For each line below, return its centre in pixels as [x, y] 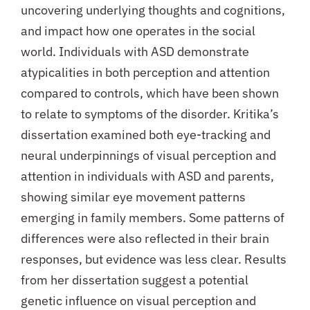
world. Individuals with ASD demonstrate [135, 52]
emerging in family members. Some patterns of [152, 218]
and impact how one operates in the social [138, 31]
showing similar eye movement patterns [133, 197]
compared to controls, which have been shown [149, 93]
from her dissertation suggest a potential [134, 280]
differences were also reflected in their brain [145, 239]
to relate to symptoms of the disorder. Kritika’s [149, 114]
